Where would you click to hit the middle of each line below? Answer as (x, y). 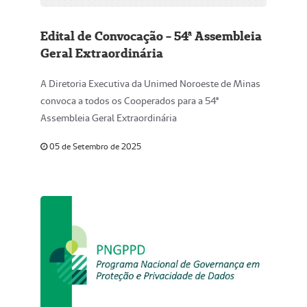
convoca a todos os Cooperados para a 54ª (130, 101)
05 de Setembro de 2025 (94, 146)
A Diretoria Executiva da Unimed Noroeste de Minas (150, 84)
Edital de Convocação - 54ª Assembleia (151, 36)
